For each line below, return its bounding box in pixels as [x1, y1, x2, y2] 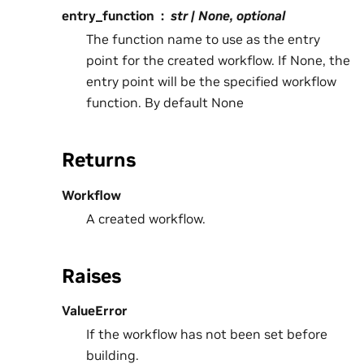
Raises [62, 262, 121, 288]
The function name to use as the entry [86, 30, 320, 47]
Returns [62, 146, 136, 172]
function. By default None [86, 93, 244, 110]
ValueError [62, 302, 128, 319]
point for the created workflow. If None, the [86, 51, 350, 68]
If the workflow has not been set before [86, 326, 327, 343]
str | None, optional [171, 6, 285, 24]
